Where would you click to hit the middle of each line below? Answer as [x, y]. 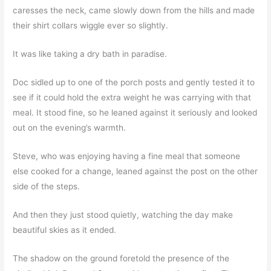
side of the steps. [47, 186]
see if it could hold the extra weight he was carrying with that [132, 98]
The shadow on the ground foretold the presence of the [121, 258]
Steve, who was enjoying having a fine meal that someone [127, 156]
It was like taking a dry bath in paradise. [90, 54]
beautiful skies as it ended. [65, 230]
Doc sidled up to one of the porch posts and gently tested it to [134, 83]
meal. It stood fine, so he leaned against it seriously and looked [135, 113]
